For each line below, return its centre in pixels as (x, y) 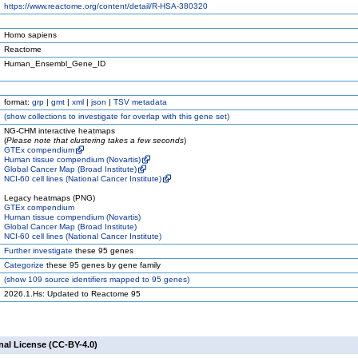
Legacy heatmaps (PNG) (50, 198)
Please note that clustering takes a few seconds (95, 140)
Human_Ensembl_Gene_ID (55, 64)
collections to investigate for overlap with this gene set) (127, 116)
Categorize (24, 265)
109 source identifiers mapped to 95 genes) (107, 279)
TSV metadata (140, 102)
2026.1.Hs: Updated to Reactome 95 (72, 294)
